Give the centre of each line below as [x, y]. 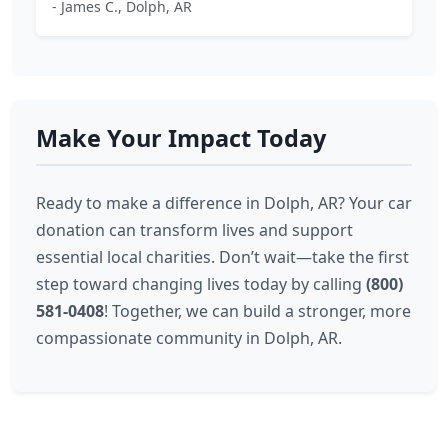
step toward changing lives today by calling [201, 284]
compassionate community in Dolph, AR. [189, 338]
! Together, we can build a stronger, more [257, 311]
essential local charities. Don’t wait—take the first [222, 257]
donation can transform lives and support [194, 230]
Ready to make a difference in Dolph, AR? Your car [224, 203]
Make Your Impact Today [181, 138]
